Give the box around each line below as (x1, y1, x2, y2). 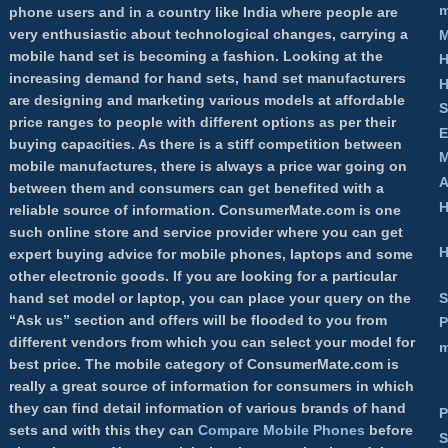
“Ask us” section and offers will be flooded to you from (9, 312, 387, 329)
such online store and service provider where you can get (9, 224, 403, 241)
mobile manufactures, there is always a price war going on (9, 158, 407, 175)
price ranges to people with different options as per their (9, 114, 396, 131)
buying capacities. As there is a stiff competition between (9, 136, 402, 153)
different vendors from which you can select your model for (9, 334, 415, 351)
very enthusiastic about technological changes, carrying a (9, 26, 408, 43)
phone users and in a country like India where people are (9, 4, 398, 21)
